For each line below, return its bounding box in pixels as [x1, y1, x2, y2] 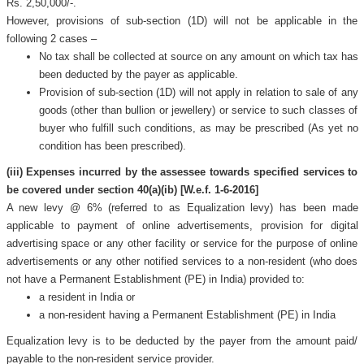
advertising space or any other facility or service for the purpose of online [6, 237, 358, 249]
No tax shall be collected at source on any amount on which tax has [38, 50, 358, 63]
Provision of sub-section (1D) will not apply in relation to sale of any [38, 86, 358, 98]
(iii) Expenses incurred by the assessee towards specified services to [6, 166, 358, 178]
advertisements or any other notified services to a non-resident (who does [6, 255, 358, 267]
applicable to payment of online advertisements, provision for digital [6, 219, 358, 232]
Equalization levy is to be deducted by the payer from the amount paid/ [6, 335, 358, 347]
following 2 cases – [6, 32, 97, 45]
